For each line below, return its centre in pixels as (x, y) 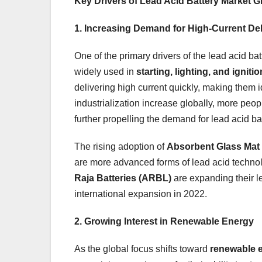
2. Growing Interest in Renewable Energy (164, 221)
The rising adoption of (120, 146)
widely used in (105, 71)
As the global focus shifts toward (142, 249)
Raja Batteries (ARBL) (123, 178)
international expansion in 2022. (141, 194)
